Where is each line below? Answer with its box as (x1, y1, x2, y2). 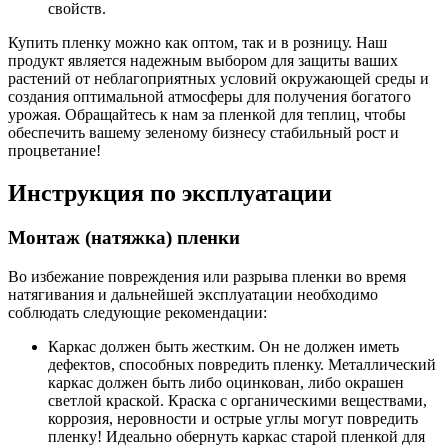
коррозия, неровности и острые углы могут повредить (48, 410, 418, 427)
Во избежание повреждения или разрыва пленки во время (8, 268, 406, 285)
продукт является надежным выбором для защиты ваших (8, 52, 398, 70)
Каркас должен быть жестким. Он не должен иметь (48, 338, 399, 355)
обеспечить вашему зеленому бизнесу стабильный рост (8, 124, 386, 142)
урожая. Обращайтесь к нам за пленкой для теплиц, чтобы (8, 106, 406, 124)
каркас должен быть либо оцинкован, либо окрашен (48, 374, 404, 391)
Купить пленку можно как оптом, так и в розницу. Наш (8, 34, 387, 52)
